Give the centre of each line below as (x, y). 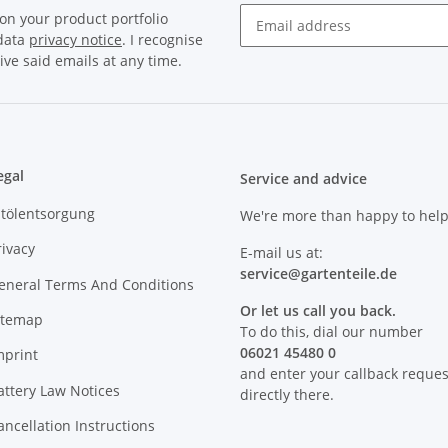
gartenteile (338, 273)
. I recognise (162, 39)
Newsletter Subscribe (311, 55)
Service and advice (303, 178)
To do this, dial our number (331, 331)
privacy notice (75, 39)
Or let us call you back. (318, 310)
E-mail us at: (281, 252)
